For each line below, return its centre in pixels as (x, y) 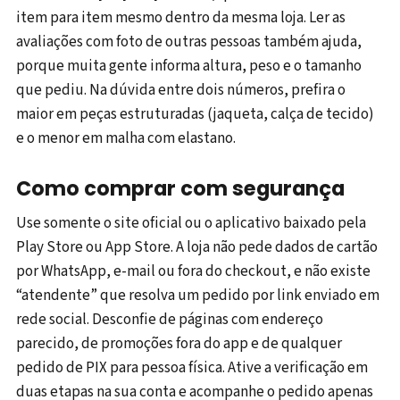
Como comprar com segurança (180, 188)
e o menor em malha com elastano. (126, 138)
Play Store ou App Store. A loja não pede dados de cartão (197, 247)
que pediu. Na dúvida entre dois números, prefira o (181, 90)
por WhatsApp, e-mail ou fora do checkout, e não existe (193, 271)
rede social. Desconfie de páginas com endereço (170, 319)
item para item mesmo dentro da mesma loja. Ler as (181, 17)
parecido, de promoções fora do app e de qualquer (179, 343)
